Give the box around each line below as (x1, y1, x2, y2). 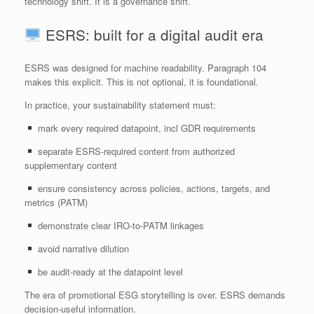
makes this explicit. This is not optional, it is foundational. (25, 75, 259, 89)
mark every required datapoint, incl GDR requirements (34, 121, 256, 135)
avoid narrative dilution (34, 242, 129, 256)
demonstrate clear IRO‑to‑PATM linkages (34, 219, 204, 233)
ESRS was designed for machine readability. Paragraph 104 (25, 61, 266, 75)
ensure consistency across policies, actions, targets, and (34, 182, 270, 196)
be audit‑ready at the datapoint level (34, 265, 183, 279)
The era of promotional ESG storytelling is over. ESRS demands (25, 288, 285, 302)
